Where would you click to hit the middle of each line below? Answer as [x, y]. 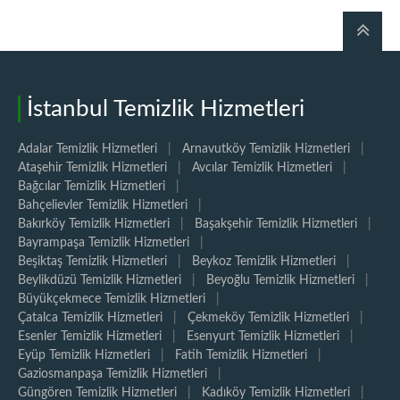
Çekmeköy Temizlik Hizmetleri [268, 318]
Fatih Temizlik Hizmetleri [241, 355]
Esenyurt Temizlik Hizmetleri [263, 337]
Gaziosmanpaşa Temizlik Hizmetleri [112, 374]
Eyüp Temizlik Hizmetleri [84, 355]
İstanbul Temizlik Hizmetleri [166, 109]
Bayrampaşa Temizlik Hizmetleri [104, 243]
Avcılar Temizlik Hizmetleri [262, 168]
